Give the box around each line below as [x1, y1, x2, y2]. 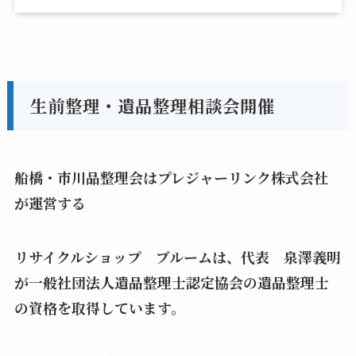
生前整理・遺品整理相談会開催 [30, 93, 276, 118]
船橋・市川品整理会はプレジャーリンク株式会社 [14, 167, 328, 188]
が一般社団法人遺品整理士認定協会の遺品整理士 [14, 272, 329, 293]
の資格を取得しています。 [14, 297, 199, 319]
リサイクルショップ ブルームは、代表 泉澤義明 [14, 246, 341, 268]
